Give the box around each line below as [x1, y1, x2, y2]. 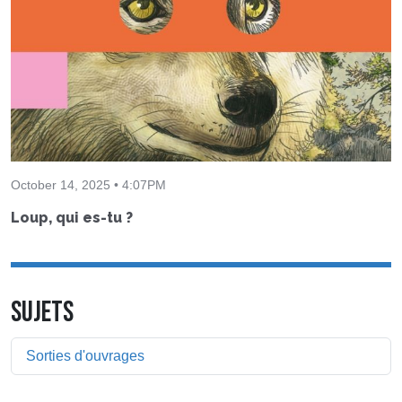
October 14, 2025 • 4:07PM [11, 178, 166, 193]
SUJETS [11, 295, 74, 331]
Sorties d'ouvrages [26, 348, 144, 364]
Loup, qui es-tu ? [11, 209, 133, 227]
